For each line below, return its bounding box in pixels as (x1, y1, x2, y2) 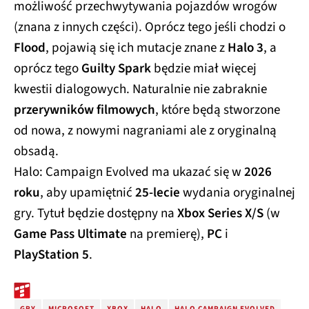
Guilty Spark (81, 57, 151, 76)
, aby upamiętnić (40, 181, 135, 200)
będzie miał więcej (151, 57, 257, 76)
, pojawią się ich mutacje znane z (46, 36, 228, 55)
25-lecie (135, 181, 180, 200)
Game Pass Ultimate (14, 222, 127, 241)
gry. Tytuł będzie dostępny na (14, 201, 177, 221)
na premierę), (127, 222, 207, 241)
